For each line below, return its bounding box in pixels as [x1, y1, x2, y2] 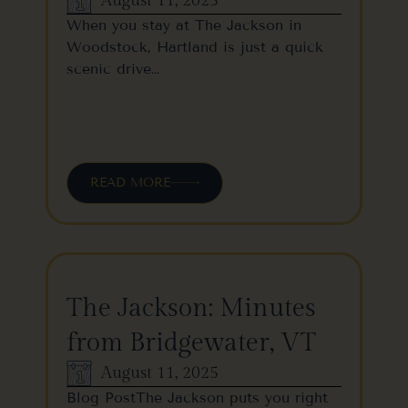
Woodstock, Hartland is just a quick [66, 37, 323, 56]
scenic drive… [66, 59, 159, 77]
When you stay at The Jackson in [66, 15, 301, 34]
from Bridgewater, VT [66, 327, 316, 358]
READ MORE [90, 174, 170, 190]
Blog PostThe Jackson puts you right [66, 388, 328, 406]
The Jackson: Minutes [66, 292, 316, 323]
